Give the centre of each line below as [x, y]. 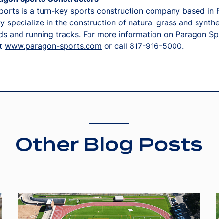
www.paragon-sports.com [53, 46]
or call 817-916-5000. [143, 46]
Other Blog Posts [109, 144]
